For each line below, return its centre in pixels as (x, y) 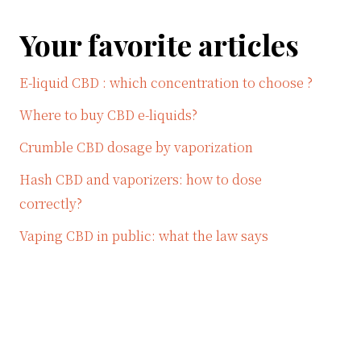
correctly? (51, 204)
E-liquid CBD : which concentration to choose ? (166, 83)
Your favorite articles (159, 45)
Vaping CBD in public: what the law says (144, 236)
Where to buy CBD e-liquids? (108, 115)
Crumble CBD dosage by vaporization (136, 147)
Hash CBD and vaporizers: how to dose (141, 180)
